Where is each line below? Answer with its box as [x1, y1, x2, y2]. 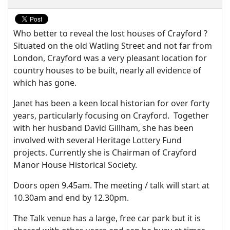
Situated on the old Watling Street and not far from [13, 40, 212, 51]
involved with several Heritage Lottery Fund [13, 135, 182, 146]
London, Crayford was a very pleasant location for [13, 52, 207, 64]
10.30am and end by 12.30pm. [13, 192, 131, 203]
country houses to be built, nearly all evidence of [13, 65, 201, 76]
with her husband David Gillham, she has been [13, 122, 194, 133]
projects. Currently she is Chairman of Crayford [13, 147, 197, 158]
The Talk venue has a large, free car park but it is [13, 213, 201, 224]
